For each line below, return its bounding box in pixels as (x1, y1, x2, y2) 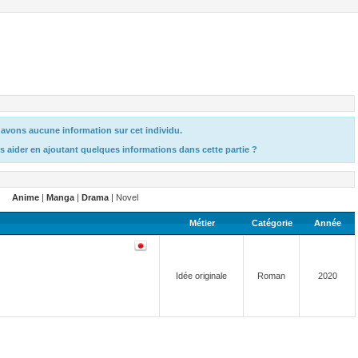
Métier (189, 218, 215, 228)
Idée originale (176, 271, 227, 280)
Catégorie (251, 218, 292, 228)
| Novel (109, 193, 138, 202)
